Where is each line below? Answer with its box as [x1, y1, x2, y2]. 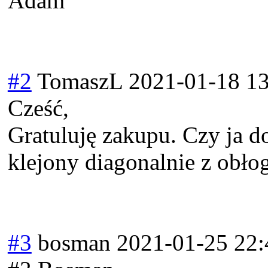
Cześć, [7, 95, 69, 121]
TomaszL [36, 68, 123, 95]
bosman [37, 230, 111, 256]
